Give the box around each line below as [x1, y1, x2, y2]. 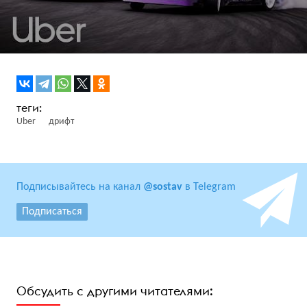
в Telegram [182, 181, 236, 193]
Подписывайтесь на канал [16, 181, 143, 193]
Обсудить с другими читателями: [16, 282, 213, 299]
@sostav [143, 181, 182, 193]
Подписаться [22, 206, 82, 217]
